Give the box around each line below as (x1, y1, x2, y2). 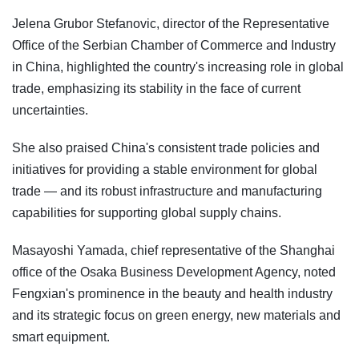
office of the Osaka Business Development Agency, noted (12, 264, 336, 279)
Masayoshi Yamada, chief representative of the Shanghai (12, 243, 335, 257)
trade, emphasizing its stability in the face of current (12, 81, 301, 95)
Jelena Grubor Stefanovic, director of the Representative (12, 16, 329, 30)
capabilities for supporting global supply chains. (12, 205, 281, 220)
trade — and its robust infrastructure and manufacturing (12, 184, 322, 198)
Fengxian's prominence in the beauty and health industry (12, 286, 333, 301)
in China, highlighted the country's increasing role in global (12, 59, 344, 74)
